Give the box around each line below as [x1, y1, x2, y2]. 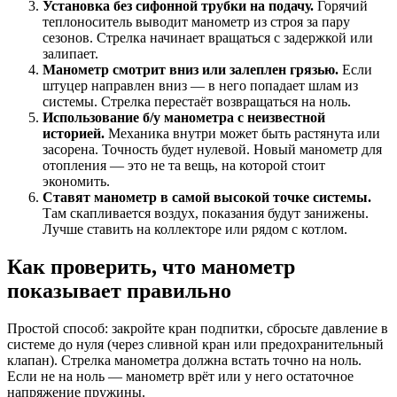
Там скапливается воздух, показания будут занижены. [43, 206, 369, 221]
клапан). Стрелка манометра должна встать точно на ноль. [7, 352, 362, 368]
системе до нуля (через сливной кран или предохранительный [7, 336, 384, 352]
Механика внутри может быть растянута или [105, 126, 380, 141]
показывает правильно [7, 278, 231, 302]
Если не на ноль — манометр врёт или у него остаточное [7, 368, 354, 384]
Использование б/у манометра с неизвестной [43, 110, 325, 125]
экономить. [43, 174, 110, 189]
